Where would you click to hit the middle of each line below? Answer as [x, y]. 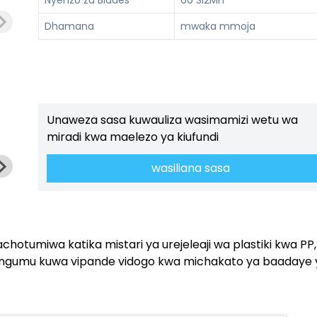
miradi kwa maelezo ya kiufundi [133, 137]
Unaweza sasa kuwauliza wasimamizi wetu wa [172, 120]
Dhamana [69, 26]
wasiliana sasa [190, 168]
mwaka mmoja [218, 26]
